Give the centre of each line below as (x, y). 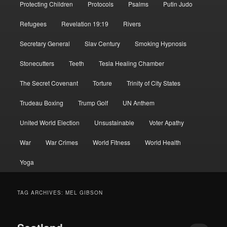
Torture (102, 83)
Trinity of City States (154, 83)
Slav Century (102, 43)
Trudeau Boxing (41, 102)
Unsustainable (114, 122)
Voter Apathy (167, 122)
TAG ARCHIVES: (42, 192)
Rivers (132, 23)
